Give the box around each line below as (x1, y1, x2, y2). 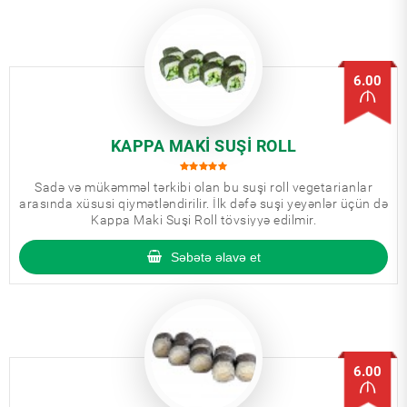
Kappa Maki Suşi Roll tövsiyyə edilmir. (91, 213, 316, 227)
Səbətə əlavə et (170, 250, 261, 264)
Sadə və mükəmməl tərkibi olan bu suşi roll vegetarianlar (35, 180, 372, 194)
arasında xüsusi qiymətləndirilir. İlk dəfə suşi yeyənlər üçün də (19, 196, 388, 211)
